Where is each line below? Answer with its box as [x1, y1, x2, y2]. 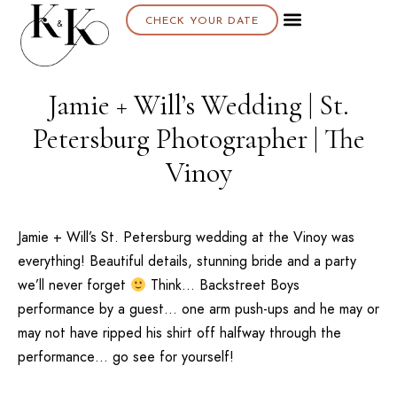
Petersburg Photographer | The [32, 121, 365, 156]
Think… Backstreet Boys [146, 275, 300, 295]
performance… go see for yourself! [18, 346, 234, 367]
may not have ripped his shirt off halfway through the [18, 323, 341, 343]
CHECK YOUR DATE [144, 16, 259, 27]
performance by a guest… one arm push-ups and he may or [18, 299, 379, 319]
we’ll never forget [18, 275, 130, 295]
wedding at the [191, 227, 293, 247]
